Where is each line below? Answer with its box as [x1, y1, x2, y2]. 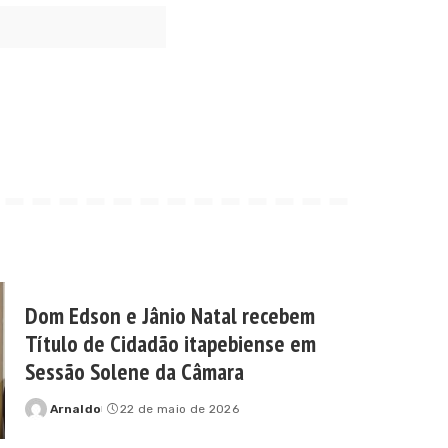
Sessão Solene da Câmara [25, 356, 244, 386]
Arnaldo [50, 401, 102, 416]
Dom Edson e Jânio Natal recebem [25, 300, 315, 330]
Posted [24, 410, 73, 425]
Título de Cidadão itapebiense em [25, 328, 316, 358]
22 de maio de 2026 [119, 401, 239, 416]
